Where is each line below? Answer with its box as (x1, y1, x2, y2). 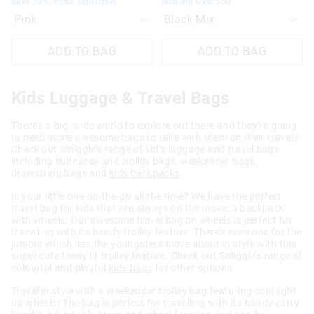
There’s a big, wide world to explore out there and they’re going (11, 119, 297, 131)
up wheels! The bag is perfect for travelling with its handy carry (11, 296, 299, 308)
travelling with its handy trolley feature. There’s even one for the (11, 226, 302, 238)
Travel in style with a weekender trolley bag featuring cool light (11, 285, 296, 296)
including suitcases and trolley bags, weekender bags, (11, 155, 258, 167)
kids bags (108, 261, 153, 273)
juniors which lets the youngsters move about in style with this (11, 238, 297, 250)
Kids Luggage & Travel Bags (11, 88, 230, 108)
